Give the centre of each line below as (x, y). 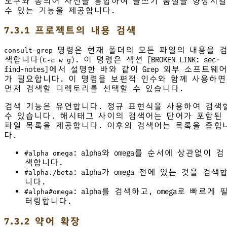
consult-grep (28, 51)
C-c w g (57, 60)
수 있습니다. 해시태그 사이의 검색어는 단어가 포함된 (113, 116)
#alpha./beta (49, 173)
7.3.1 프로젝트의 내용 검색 (70, 30)
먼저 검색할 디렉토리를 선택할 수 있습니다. (94, 89)
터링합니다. (48, 201)
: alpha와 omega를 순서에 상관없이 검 (148, 153)
